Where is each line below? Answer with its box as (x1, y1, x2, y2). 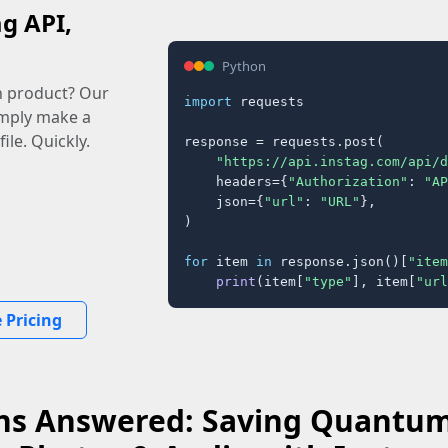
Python (222, 56, 266, 75)
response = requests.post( (184, 133, 384, 149)
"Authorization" (288, 173, 408, 189)
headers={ (184, 173, 288, 189)
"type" (304, 273, 352, 289)
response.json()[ (272, 253, 408, 269)
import (184, 93, 232, 109)
